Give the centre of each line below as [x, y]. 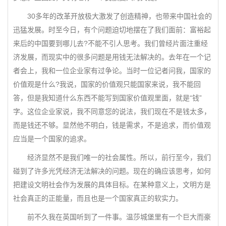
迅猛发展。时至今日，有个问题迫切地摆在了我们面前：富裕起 [112, 30]
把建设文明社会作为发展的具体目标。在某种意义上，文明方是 [112, 185]
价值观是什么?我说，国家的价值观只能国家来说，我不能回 [107, 84]
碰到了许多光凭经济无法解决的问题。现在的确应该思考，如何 [112, 171]
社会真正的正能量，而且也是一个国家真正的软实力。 [98, 198]
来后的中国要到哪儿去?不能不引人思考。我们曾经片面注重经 [110, 43]
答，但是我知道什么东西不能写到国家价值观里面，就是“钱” [107, 98]
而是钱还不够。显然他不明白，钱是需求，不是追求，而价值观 [112, 125]
